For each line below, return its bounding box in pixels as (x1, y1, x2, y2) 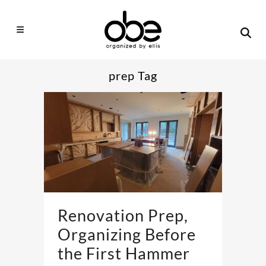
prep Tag (109, 68, 157, 83)
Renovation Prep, (58, 205, 188, 225)
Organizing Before (58, 224, 196, 244)
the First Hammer (58, 243, 190, 263)
